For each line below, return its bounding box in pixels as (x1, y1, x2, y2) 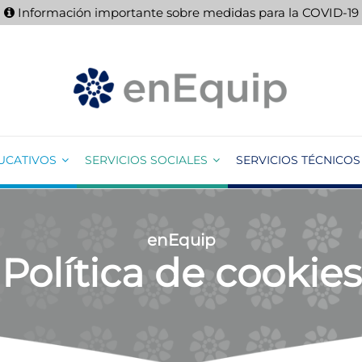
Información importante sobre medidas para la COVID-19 (14, 5, 359, 20)
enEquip (146, 230, 216, 250)
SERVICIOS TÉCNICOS (236, 153, 360, 167)
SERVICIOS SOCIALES (85, 153, 208, 167)
